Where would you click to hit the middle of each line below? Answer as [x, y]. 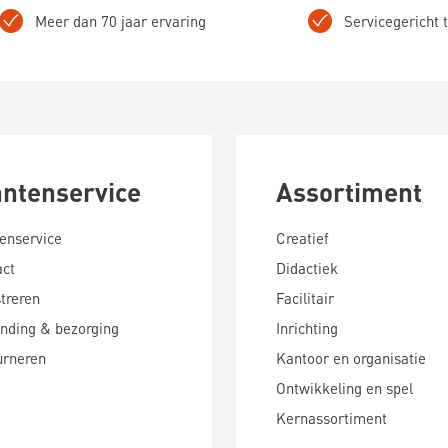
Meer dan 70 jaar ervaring [120, 21]
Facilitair [305, 298]
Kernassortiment [331, 418]
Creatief [302, 238]
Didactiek [307, 268]
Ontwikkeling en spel [344, 388]
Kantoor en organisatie [351, 358]
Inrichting [307, 328]
